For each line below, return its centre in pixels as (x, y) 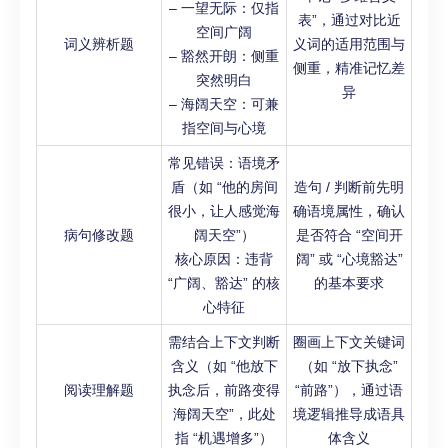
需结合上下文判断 (224, 341)
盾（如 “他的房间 (224, 186)
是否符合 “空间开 (349, 234)
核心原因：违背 (224, 258)
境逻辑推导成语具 (349, 413)
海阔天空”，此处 (224, 413)
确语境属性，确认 (349, 210)
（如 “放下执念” (349, 365)
